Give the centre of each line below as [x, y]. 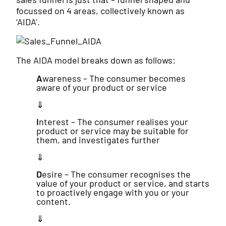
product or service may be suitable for [112, 131]
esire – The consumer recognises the [116, 174]
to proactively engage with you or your [113, 192]
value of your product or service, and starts [123, 183]
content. [53, 202]
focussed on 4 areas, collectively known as [100, 11]
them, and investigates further [98, 140]
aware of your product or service [102, 88]
